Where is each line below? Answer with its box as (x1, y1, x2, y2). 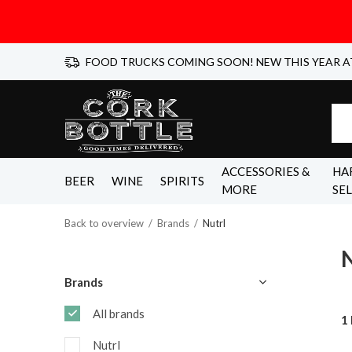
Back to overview (64, 217, 144, 229)
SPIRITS (160, 173, 204, 188)
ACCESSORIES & (222, 164, 310, 178)
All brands (93, 306, 145, 321)
